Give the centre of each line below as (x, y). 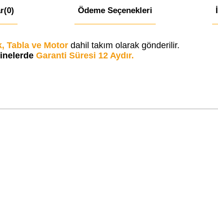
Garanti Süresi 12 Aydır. (86, 56)
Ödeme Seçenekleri (115, 11)
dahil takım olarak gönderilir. (126, 45)
